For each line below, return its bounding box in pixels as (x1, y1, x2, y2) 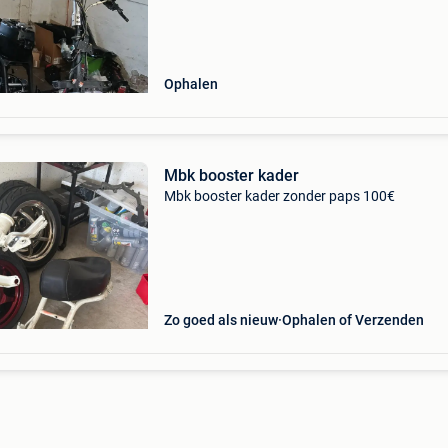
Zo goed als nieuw (163, 312, 278, 328)
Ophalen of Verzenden (281, 312, 424, 328)
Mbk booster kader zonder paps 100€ (163, 188, 395, 204)
